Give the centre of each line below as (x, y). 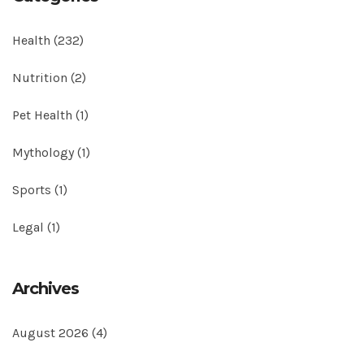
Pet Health (44, 115)
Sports (33, 190)
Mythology (45, 153)
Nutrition (41, 78)
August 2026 (52, 333)
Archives (45, 289)
